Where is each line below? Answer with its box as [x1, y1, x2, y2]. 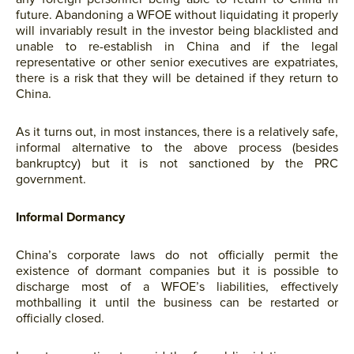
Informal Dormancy [16, 209, 125, 225]
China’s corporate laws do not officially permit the [16, 247, 338, 263]
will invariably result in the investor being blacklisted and [16, 23, 338, 39]
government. [16, 171, 86, 187]
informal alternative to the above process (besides [16, 140, 338, 156]
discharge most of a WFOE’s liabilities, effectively [16, 279, 338, 295]
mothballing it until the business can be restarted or [16, 295, 338, 311]
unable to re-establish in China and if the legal [16, 39, 338, 55]
